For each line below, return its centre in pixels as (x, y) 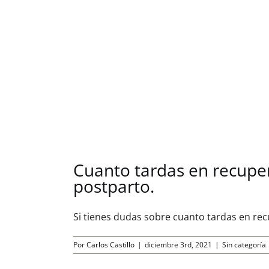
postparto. (114, 186)
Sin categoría (244, 245)
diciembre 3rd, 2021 (178, 245)
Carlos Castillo (110, 245)
